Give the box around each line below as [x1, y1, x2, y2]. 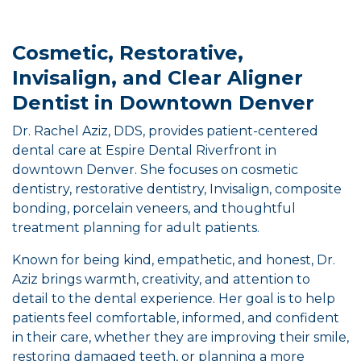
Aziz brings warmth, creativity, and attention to [12, 272, 310, 287]
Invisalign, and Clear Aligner [12, 66, 303, 89]
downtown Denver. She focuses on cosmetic [12, 162, 298, 177]
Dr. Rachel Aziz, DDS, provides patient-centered [12, 123, 318, 139]
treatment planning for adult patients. [12, 220, 259, 235]
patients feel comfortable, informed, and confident [12, 310, 339, 326]
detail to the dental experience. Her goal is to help [12, 291, 335, 306]
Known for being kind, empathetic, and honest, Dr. [12, 252, 335, 268]
